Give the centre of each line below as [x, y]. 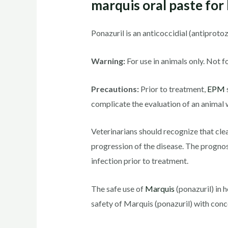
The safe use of [118, 188]
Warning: [108, 61]
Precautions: [115, 89]
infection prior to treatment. [139, 161]
